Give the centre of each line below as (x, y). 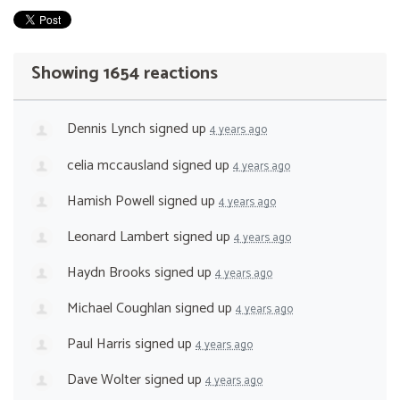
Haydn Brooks (109, 272)
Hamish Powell (111, 201)
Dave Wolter (104, 380)
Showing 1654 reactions (125, 74)
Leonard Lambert (118, 237)
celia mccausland (118, 165)
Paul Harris (99, 345)
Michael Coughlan (119, 309)
